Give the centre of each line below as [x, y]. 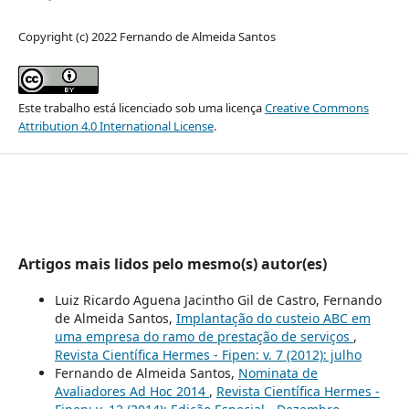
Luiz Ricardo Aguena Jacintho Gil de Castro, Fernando [218, 300]
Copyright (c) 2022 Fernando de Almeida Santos [147, 36]
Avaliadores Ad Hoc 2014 [131, 392]
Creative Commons [316, 107]
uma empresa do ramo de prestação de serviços [204, 337]
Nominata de [278, 373]
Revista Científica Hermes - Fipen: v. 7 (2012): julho [208, 355]
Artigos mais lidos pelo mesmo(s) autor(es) [172, 264]
